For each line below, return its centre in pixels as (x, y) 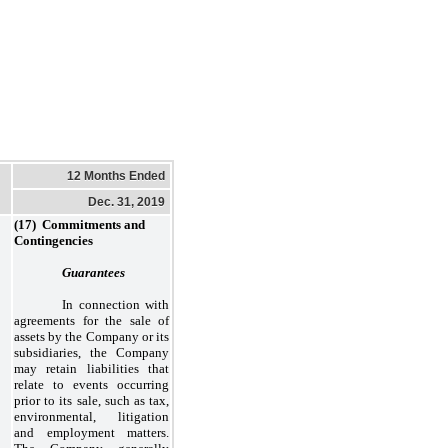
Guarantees (93, 272)
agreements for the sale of (91, 320)
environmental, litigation (91, 416)
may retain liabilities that (91, 368)
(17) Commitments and (79, 224)
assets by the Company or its (91, 336)
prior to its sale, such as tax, (91, 400)
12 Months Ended (116, 175)
